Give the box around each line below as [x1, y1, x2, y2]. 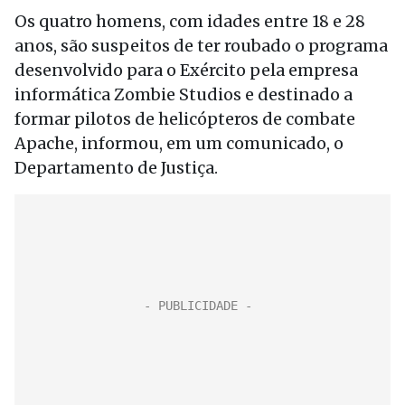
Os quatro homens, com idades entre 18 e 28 [14, 11, 365, 32]
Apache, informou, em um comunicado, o [14, 133, 344, 154]
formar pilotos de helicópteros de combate [14, 108, 355, 129]
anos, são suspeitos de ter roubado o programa [14, 35, 388, 56]
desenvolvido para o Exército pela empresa [14, 60, 358, 80]
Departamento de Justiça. [14, 157, 218, 178]
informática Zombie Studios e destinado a [14, 84, 353, 105]
